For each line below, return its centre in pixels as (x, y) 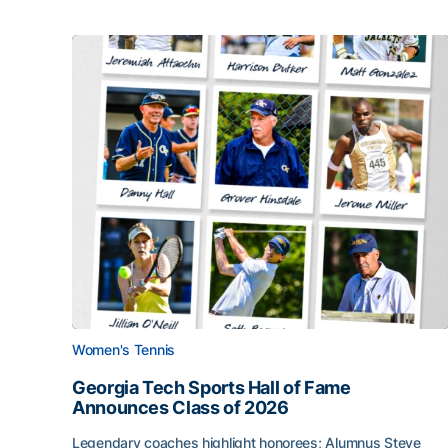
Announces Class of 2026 (180, 407)
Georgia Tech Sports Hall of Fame (211, 387)
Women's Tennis (124, 349)
